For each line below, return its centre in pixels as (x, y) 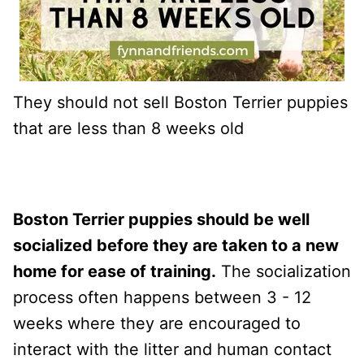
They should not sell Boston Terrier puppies (180, 102)
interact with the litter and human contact (172, 349)
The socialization (284, 271)
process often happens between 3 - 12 (162, 297)
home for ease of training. (115, 271)
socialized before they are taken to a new (176, 245)
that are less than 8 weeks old (128, 128)
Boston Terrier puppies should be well (161, 219)
